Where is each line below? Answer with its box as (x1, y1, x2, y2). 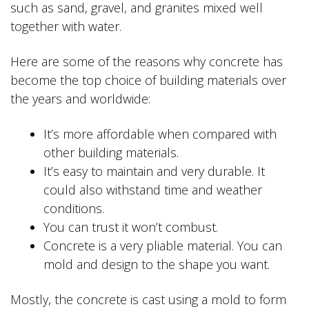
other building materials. (43, 144, 179, 161)
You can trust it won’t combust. (43, 219, 218, 236)
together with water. (10, 18, 121, 35)
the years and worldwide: (10, 90, 150, 108)
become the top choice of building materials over (10, 72, 286, 89)
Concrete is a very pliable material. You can (43, 237, 282, 255)
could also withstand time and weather (43, 181, 262, 199)
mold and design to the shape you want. (43, 256, 270, 273)
